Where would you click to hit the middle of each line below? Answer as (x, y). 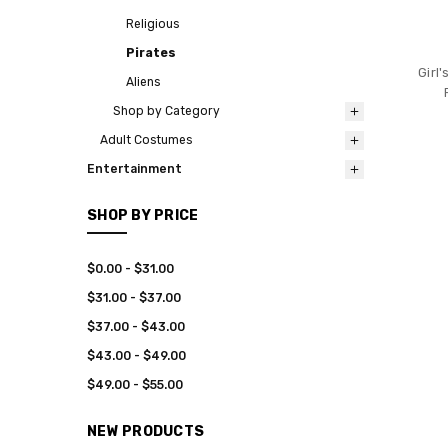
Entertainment (134, 169)
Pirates (151, 53)
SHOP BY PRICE (143, 215)
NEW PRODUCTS (145, 431)
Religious (152, 24)
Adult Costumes (146, 140)
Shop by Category (166, 111)
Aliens (143, 82)
